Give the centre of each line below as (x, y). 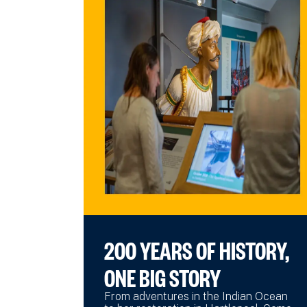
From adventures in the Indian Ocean (196, 296)
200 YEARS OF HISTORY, (197, 249)
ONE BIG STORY (162, 277)
